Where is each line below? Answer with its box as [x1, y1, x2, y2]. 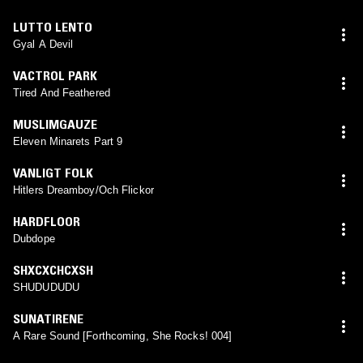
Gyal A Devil [13, 37, 74, 50]
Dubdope [13, 232, 55, 245]
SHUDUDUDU [13, 280, 79, 293]
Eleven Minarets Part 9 [13, 135, 123, 147]
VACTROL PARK [13, 66, 97, 83]
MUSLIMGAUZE [13, 115, 97, 132]
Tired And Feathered [13, 86, 110, 99]
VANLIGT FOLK [13, 164, 93, 181]
